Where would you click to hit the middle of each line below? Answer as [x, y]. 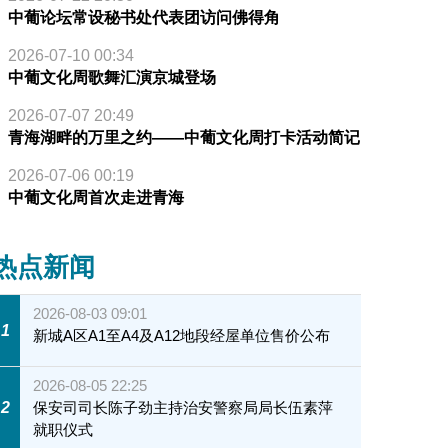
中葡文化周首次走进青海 [95, 198]
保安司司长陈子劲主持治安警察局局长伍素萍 [183, 407]
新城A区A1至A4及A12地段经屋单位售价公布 [182, 336]
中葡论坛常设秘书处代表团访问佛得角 [143, 18]
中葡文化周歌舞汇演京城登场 [111, 78]
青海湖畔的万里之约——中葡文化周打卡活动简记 [183, 138]
